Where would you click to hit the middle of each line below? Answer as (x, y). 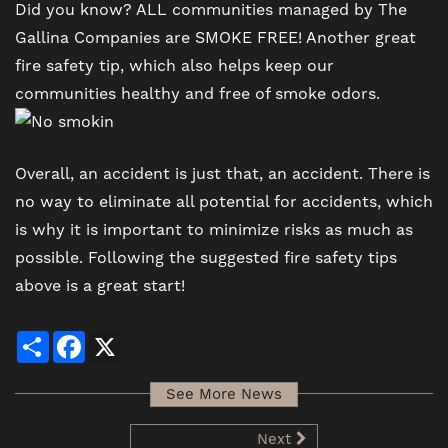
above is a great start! (100, 285)
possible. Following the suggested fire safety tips (206, 257)
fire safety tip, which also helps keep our (174, 65)
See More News (224, 395)
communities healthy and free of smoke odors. (197, 93)
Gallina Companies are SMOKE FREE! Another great (215, 37)
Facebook (119, 338)
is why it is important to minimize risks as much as (214, 229)
